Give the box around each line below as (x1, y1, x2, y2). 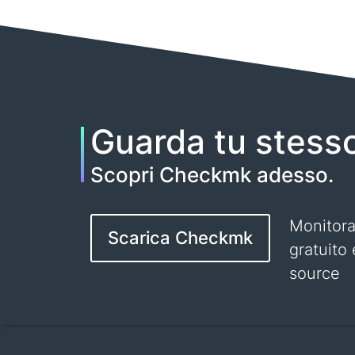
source (289, 264, 340, 283)
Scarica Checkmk (108, 227, 253, 248)
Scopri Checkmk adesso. (90, 162, 334, 187)
